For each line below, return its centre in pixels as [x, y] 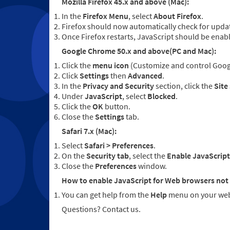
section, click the [184, 86]
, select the [148, 156]
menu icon [111, 65]
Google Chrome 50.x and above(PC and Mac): [139, 51]
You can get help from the [105, 195]
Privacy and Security [118, 86]
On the [74, 156]
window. [152, 166]
